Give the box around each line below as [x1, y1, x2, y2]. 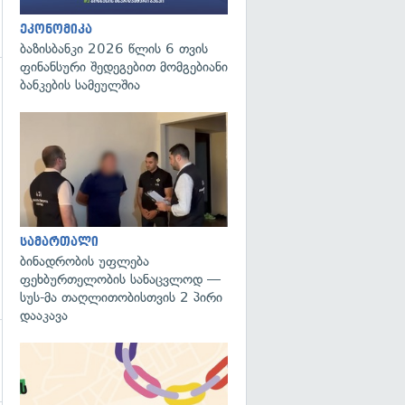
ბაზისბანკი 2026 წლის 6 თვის [20, 41, 208, 57]
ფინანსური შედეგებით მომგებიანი [20, 59, 228, 75]
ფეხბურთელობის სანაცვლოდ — [20, 270, 221, 287]
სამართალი [20, 234, 99, 249]
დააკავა [20, 306, 68, 324]
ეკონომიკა [20, 23, 92, 36]
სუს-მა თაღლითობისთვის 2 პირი [20, 288, 222, 306]
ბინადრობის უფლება [20, 252, 149, 269]
